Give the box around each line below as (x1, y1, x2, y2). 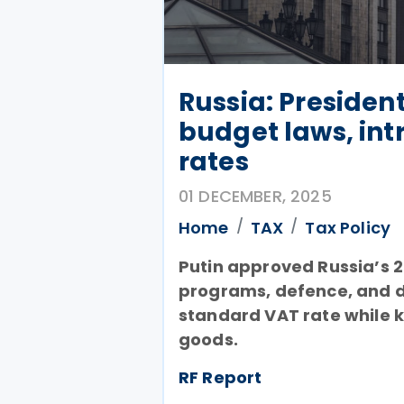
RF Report (179, 366, 262, 389)
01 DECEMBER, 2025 (179, 185, 332, 207)
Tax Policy (305, 216, 391, 239)
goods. (179, 328, 238, 351)
